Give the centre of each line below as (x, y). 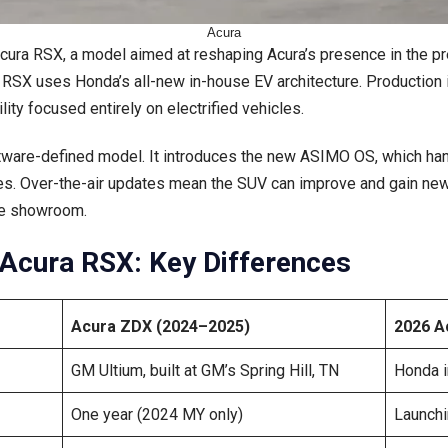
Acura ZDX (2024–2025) (160, 326)
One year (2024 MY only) (157, 414)
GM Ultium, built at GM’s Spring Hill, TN (205, 370)
